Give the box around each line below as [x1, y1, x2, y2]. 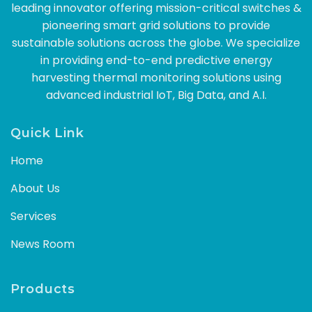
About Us [10, 180, 60, 196]
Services [10, 208, 56, 224]
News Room [10, 235, 75, 252]
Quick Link [10, 125, 84, 141]
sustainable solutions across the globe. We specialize [12, 35, 300, 52]
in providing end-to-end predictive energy [40, 52, 272, 69]
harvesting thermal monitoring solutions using [31, 70, 281, 86]
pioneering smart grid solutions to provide [42, 17, 270, 34]
